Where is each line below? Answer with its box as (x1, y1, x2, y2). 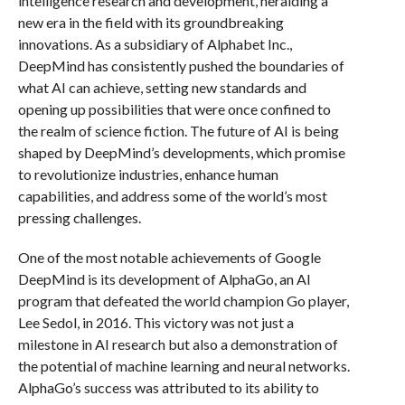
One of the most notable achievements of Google (17, 249, 321, 266)
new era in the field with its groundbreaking (17, 14, 284, 31)
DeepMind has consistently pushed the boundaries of (17, 57, 344, 74)
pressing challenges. (17, 209, 141, 226)
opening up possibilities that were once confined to (17, 100, 331, 118)
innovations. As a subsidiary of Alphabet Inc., (17, 35, 292, 52)
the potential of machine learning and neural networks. (17, 357, 350, 374)
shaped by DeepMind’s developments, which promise (17, 144, 345, 161)
